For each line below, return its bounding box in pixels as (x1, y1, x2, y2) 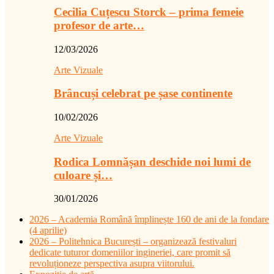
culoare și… (54, 168, 113, 182)
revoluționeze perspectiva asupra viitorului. (29, 258, 194, 269)
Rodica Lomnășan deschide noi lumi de (54, 155, 251, 168)
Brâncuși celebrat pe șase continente (54, 87, 232, 100)
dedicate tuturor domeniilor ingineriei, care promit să (29, 247, 231, 258)
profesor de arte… (54, 18, 144, 32)
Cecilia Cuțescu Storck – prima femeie (54, 5, 243, 18)
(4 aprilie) (29, 225, 67, 236)
